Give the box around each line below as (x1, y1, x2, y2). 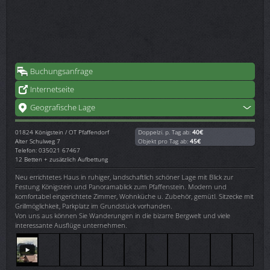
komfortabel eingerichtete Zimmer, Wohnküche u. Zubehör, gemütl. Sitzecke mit (15, 191, 254, 201)
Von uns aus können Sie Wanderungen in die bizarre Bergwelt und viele (15, 210, 230, 220)
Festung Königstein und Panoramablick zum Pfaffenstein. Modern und (15, 181, 227, 191)
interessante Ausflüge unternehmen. (15, 220, 127, 230)
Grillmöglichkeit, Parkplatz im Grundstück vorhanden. (15, 201, 172, 210)
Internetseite (30, 83, 74, 95)
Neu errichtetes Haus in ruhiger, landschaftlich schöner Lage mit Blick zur (15, 172, 233, 181)
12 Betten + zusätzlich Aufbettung (15, 154, 108, 163)
